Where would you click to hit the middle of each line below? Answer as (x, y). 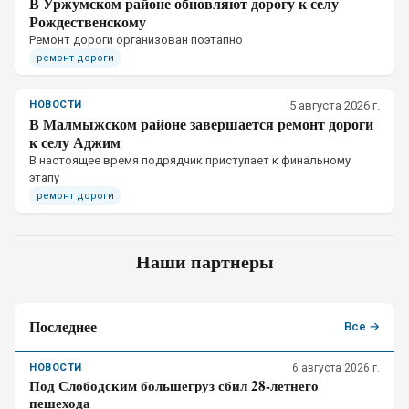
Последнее (63, 326)
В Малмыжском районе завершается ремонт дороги (201, 124)
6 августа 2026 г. (336, 368)
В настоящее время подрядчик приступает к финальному (190, 160)
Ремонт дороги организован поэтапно (136, 40)
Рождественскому (88, 21)
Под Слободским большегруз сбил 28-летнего (174, 385)
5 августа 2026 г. (335, 105)
